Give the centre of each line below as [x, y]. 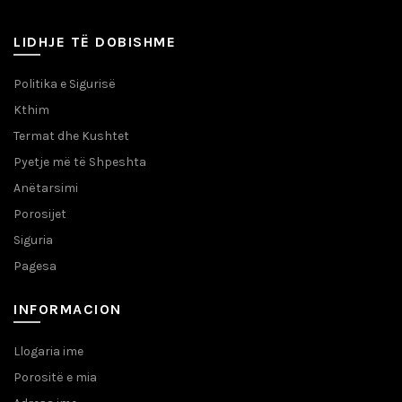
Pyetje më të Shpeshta [80, 162]
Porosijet [40, 214]
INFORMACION [68, 310]
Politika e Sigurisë [65, 84]
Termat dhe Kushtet [71, 136]
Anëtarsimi [46, 188]
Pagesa [35, 267]
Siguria [33, 240]
